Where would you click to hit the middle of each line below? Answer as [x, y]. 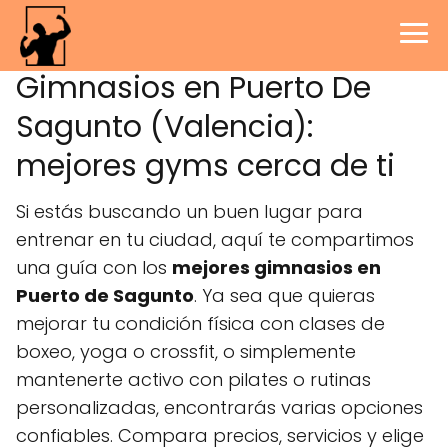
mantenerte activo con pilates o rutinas [193, 379]
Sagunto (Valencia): [164, 127]
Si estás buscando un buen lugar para [189, 211]
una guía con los [94, 267]
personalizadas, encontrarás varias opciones [219, 407]
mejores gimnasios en [276, 267]
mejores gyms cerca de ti [205, 166]
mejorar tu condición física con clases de [200, 323]
